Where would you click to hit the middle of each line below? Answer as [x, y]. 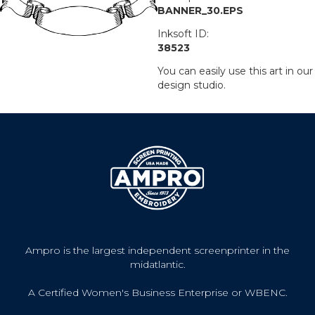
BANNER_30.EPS [200, 11]
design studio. [192, 85]
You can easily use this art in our [235, 71]
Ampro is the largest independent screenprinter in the [157, 250]
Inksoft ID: [183, 34]
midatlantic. [157, 264]
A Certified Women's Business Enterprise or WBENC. [157, 292]
